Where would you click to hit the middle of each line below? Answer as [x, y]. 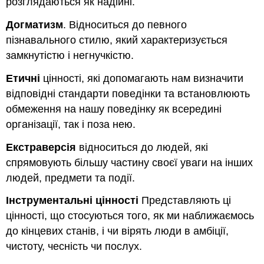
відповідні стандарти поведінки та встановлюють [128, 93]
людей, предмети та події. [71, 178]
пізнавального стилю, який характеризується [117, 40]
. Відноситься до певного [125, 25]
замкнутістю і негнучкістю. [70, 55]
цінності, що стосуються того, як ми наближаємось [130, 216]
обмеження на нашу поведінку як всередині [114, 109]
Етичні [23, 78]
